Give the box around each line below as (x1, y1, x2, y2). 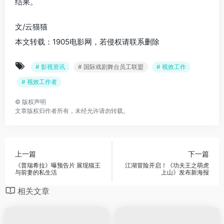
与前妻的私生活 (15, 168, 57, 176)
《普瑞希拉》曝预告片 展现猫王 (15, 161, 100, 169)
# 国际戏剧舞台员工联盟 (78, 63, 143, 70)
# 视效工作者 (21, 78, 57, 85)
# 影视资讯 (35, 63, 65, 70)
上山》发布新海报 (161, 168, 209, 176)
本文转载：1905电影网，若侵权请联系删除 (15, 37, 159, 46)
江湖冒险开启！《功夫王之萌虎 (125, 161, 209, 169)
